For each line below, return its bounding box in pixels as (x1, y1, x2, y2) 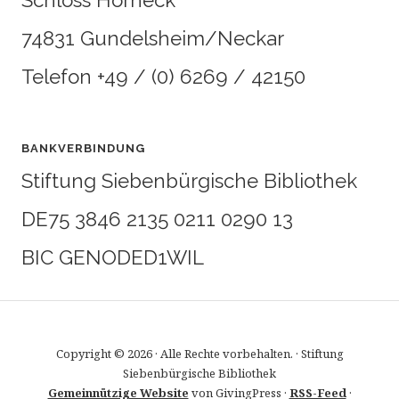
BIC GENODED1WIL (21, 246, 204, 269)
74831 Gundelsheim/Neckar (21, 27, 284, 50)
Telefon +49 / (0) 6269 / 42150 (21, 65, 305, 88)
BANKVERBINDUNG (21, 142, 145, 155)
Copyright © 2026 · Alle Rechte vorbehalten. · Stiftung (55, 346, 344, 362)
